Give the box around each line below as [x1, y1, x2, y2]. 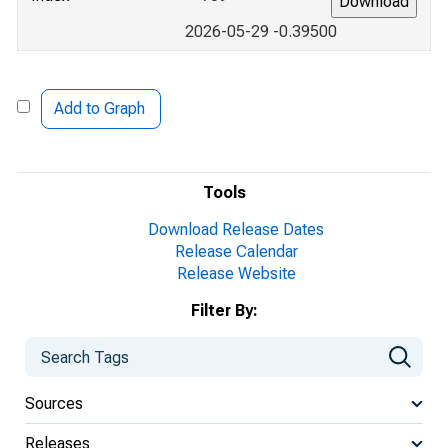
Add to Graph [54, 99, 145, 118]
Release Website [176, 264, 296, 283]
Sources [25, 393, 83, 413]
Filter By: [190, 301, 258, 320]
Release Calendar [174, 242, 298, 261]
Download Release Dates [148, 220, 324, 239]
